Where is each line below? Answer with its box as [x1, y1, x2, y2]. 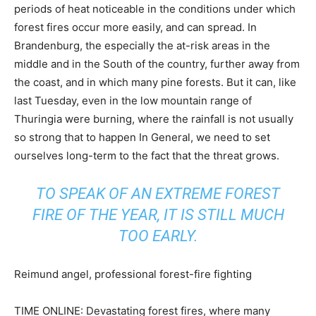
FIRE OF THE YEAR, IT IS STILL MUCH [32, 206, 284, 224]
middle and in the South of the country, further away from [14, 57, 300, 71]
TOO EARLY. [118, 227, 198, 245]
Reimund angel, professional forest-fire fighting [14, 267, 252, 281]
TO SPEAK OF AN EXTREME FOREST [36, 185, 280, 203]
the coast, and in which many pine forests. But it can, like [14, 75, 296, 90]
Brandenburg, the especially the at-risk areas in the [14, 39, 270, 53]
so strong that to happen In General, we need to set [14, 130, 270, 145]
